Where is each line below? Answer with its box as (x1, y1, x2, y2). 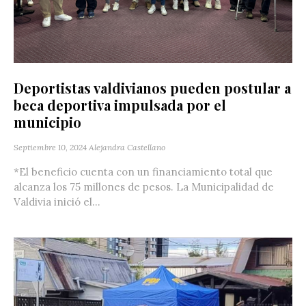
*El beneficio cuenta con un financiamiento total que (14, 165, 273, 178)
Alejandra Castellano (89, 141, 165, 152)
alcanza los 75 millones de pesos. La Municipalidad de (14, 180, 274, 193)
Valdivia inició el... (14, 195, 100, 208)
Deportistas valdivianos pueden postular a (14, 78, 291, 97)
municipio (14, 112, 81, 131)
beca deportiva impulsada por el (14, 95, 226, 114)
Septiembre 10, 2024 (14, 141, 87, 152)
